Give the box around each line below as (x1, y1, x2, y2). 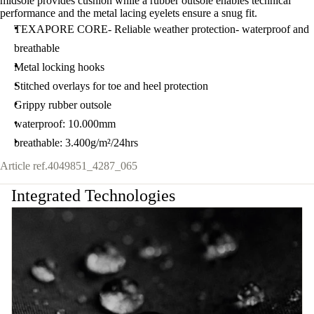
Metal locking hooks (14, 61, 104, 73)
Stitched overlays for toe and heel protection (14, 80, 208, 92)
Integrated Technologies (11, 186, 175, 205)
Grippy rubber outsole (14, 99, 111, 111)
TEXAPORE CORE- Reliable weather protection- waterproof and (14, 23, 309, 35)
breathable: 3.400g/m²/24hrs (14, 137, 138, 149)
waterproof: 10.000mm (14, 118, 116, 130)
